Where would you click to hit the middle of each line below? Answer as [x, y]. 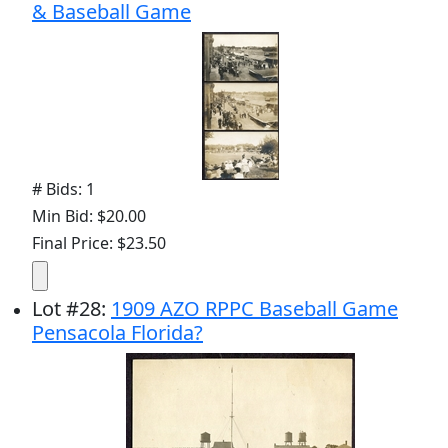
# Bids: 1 [63, 189]
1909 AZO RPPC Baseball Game [254, 308]
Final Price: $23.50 [99, 243]
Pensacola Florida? [117, 332]
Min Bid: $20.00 [89, 216]
